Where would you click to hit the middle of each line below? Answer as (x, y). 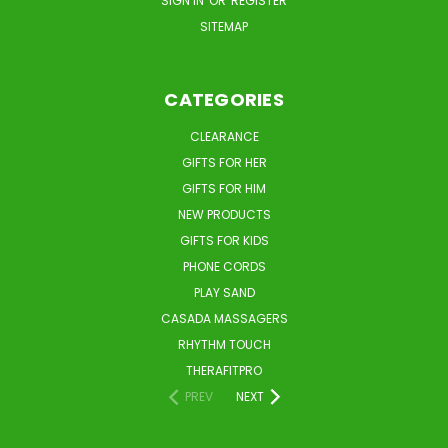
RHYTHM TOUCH (224, 344)
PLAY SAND (224, 292)
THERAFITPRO (224, 370)
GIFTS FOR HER (224, 162)
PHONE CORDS (224, 266)
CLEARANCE (224, 136)
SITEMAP (224, 26)
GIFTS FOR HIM (224, 188)
